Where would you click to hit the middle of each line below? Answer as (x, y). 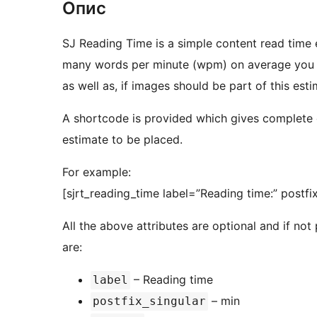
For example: (97, 172)
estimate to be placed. (122, 140)
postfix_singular (149, 301)
